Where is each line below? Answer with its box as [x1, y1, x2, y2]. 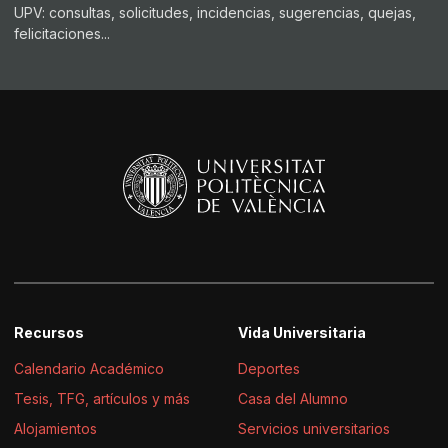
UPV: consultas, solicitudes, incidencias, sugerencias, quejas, [14, 3, 416, 21]
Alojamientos [14, 419, 97, 437]
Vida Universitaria [238, 323, 366, 341]
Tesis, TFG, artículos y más [14, 389, 190, 407]
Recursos [14, 323, 84, 341]
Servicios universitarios [238, 419, 390, 437]
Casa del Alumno [238, 389, 348, 407]
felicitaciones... [14, 24, 110, 42]
